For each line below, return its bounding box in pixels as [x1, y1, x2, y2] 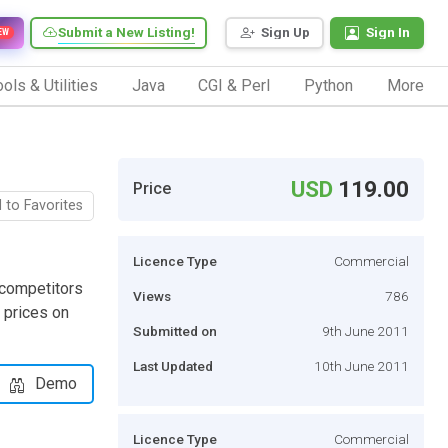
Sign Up [261, 24, 310, 41]
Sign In [366, 24, 410, 41]
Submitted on [133, 322, 217, 339]
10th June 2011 [314, 357, 409, 374]
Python [304, 75, 354, 95]
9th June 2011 [322, 322, 409, 339]
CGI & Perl [198, 75, 271, 95]
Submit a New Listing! [58, 24, 195, 41]
